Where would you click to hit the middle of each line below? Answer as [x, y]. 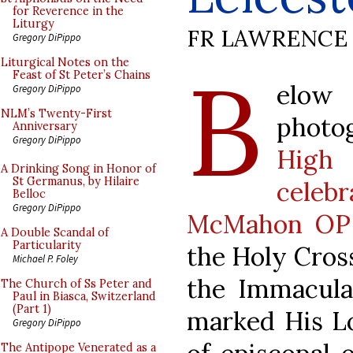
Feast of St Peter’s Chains [82, 75]
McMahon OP [269, 224]
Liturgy [33, 24]
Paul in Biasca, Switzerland [84, 296]
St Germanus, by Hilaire [76, 181]
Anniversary [45, 126]
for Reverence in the [68, 11]
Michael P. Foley [45, 258]
